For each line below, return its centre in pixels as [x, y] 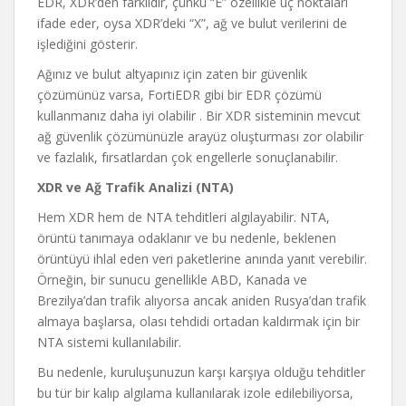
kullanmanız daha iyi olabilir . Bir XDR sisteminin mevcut [199, 116]
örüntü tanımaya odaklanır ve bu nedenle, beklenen [187, 238]
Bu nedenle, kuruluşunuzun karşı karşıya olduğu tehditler [201, 372]
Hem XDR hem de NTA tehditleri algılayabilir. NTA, [184, 217]
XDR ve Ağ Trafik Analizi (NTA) [135, 187]
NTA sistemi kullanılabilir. [109, 342]
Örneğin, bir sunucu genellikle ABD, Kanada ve [172, 280]
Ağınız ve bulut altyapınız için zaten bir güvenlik [172, 74]
